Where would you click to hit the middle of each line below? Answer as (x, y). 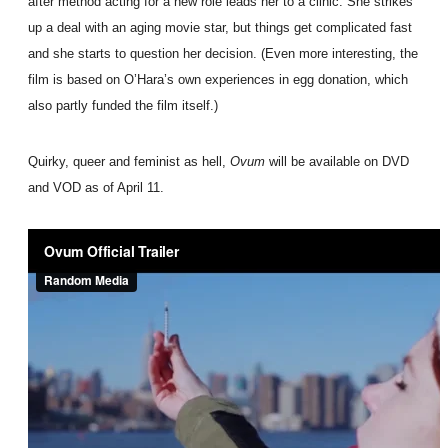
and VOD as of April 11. (96, 188)
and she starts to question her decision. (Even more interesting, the (223, 54)
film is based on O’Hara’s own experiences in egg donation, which (218, 80)
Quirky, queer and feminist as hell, (129, 162)
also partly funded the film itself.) (123, 106)
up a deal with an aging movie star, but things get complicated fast (220, 28)
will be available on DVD (337, 162)
